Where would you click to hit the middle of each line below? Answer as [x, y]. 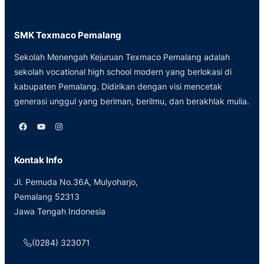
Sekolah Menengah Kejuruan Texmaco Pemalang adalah [122, 57]
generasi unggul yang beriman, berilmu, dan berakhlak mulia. [132, 101]
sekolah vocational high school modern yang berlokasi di [123, 72]
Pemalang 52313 [47, 196]
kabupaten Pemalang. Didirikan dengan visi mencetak [118, 87]
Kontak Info [38, 160]
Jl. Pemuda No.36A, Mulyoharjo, [76, 181]
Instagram [57, 126]
